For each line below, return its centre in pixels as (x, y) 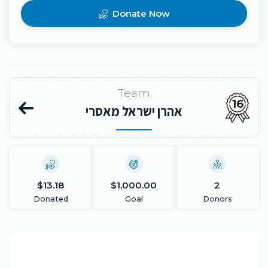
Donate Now (140, 13)
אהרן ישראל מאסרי (134, 111)
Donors (217, 199)
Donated (51, 199)
